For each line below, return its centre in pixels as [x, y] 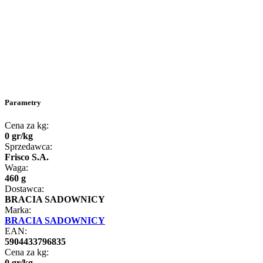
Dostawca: [24, 189]
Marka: [18, 210]
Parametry [23, 102]
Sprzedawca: [28, 147]
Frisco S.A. [27, 157]
